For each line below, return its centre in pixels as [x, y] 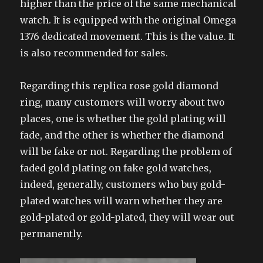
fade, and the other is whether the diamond [122, 135]
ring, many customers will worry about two [123, 102]
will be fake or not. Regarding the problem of [126, 151]
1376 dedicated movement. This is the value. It [128, 36]
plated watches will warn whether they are [122, 200]
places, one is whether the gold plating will [123, 118]
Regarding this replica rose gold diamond [119, 85]
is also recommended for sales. [94, 53]
